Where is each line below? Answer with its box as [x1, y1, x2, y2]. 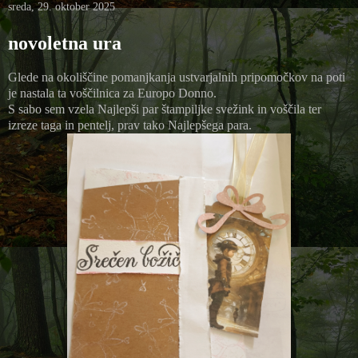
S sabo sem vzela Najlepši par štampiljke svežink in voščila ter [8, 101, 321, 116]
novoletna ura [8, 33, 121, 54]
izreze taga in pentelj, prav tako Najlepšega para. [8, 117, 252, 132]
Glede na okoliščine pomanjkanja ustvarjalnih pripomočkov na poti [8, 70, 345, 84]
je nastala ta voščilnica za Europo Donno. [8, 86, 217, 100]
